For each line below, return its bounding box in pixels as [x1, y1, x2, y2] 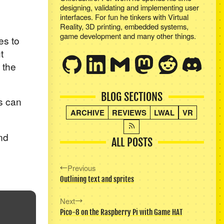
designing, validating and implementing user [59, 1, 199, 12]
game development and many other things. [59, 30, 196, 41]
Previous [67, 162, 95, 173]
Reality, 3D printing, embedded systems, [59, 20, 188, 31]
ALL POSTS [111, 135, 152, 149]
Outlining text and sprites [59, 174, 134, 184]
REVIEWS [112, 106, 147, 118]
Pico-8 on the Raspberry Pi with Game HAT [59, 207, 182, 217]
